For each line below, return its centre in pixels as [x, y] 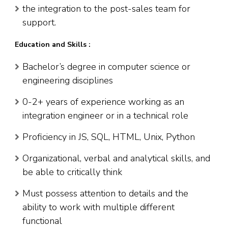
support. [39, 23]
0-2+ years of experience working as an [103, 102]
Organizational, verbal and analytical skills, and [116, 159]
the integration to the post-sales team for [106, 9]
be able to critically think [72, 172]
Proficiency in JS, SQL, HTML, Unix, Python [109, 137]
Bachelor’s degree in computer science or [106, 67]
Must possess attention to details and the [105, 194]
